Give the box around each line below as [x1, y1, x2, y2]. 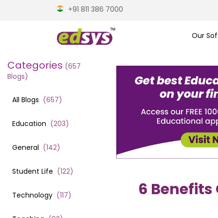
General [12, 142, 39, 152]
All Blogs [12, 94, 41, 105]
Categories [7, 58, 63, 72]
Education [12, 118, 46, 128]
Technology [12, 190, 53, 200]
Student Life [12, 166, 53, 176]
